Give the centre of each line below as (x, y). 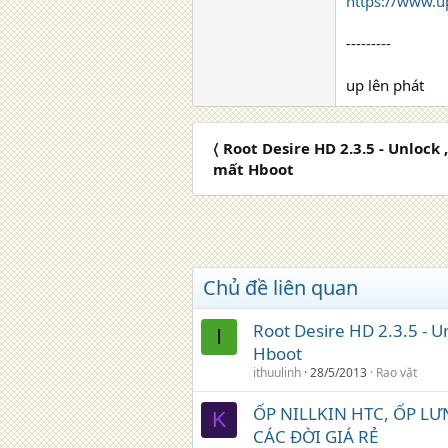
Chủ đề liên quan (280, 287)
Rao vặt (396, 372)
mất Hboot (253, 169)
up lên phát (385, 85)
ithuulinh (277, 372)
